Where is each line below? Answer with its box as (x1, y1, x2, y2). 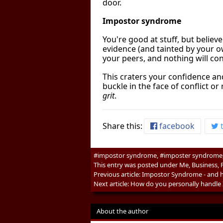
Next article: (94, 179, 130, 188)
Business (192, 160, 218, 169)
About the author (97, 207, 148, 216)
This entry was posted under (94, 160, 179, 169)
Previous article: (94, 170, 142, 179)
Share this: (103, 120, 144, 131)
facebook (157, 120, 195, 131)
